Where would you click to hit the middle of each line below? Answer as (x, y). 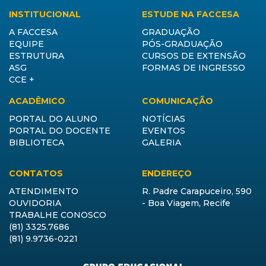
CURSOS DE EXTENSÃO (194, 56)
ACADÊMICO (37, 101)
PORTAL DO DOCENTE (60, 131)
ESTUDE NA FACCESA (191, 15)
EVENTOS (164, 131)
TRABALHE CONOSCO (58, 215)
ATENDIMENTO (44, 191)
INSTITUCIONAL (45, 15)
